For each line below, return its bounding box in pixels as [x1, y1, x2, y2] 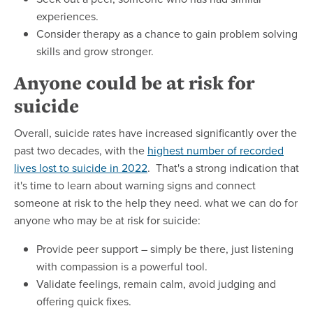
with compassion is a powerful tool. [36, 259, 208, 275]
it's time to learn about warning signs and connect [14, 177, 256, 194]
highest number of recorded [147, 143, 284, 159]
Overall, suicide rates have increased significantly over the [14, 125, 297, 141]
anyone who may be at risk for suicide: [14, 212, 201, 228]
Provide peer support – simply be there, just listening [36, 241, 293, 257]
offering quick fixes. [36, 293, 131, 310]
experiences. [36, 8, 99, 24]
